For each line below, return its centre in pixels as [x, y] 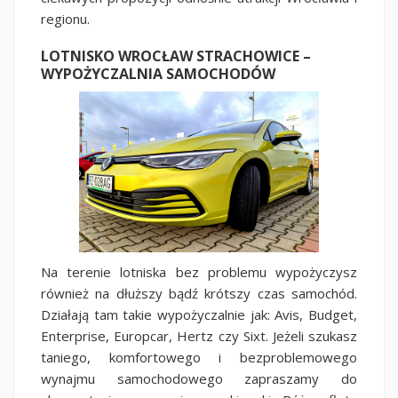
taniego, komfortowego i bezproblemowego [199, 357]
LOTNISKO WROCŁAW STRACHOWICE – [176, 56]
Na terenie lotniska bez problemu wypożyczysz [199, 271]
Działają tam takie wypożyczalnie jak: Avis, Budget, [199, 314]
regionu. [67, 18]
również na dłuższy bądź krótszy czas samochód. [199, 293]
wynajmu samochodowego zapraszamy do [199, 378]
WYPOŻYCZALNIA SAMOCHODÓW [158, 73]
